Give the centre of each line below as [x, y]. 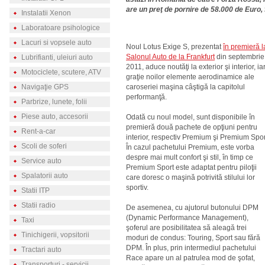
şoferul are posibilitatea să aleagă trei [186, 228]
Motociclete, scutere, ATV [61, 72]
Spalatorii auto [44, 176]
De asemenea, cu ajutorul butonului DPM [192, 208]
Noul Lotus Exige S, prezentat [174, 47]
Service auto [41, 161]
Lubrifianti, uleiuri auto [57, 57]
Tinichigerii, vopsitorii [55, 235]
